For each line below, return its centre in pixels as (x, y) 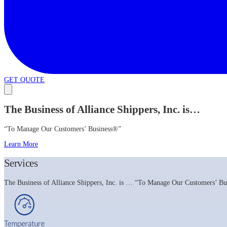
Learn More (21, 144)
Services (21, 163)
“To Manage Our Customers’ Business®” (63, 129)
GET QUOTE (24, 80)
